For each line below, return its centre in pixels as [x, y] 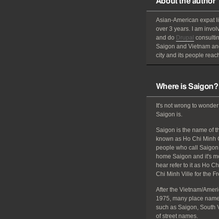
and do [166, 38]
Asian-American [178, 20]
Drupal [185, 38]
